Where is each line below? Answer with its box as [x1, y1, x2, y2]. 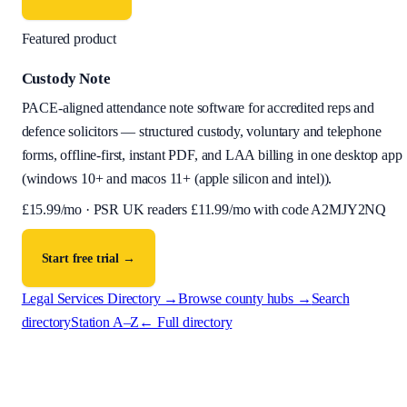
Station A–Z [71, 314, 140, 331]
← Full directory [139, 314, 233, 331]
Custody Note [21, 70, 111, 88]
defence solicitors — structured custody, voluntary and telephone [21, 124, 382, 140]
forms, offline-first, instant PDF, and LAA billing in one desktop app [21, 147, 402, 164]
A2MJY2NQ [311, 202, 387, 218]
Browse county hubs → [178, 291, 312, 307]
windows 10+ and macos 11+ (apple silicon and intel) [25, 171, 324, 187]
